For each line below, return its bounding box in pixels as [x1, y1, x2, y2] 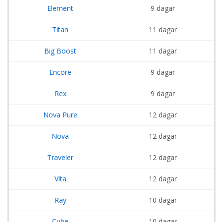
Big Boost [44, 46, 76, 55]
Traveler [47, 152, 73, 162]
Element [47, 3, 73, 13]
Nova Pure [43, 110, 77, 119]
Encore [49, 67, 71, 77]
